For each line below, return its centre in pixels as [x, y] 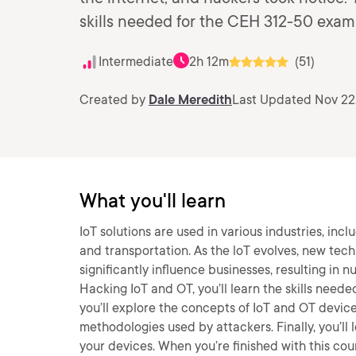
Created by [114, 100]
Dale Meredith [190, 100]
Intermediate [136, 62]
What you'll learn [153, 201]
